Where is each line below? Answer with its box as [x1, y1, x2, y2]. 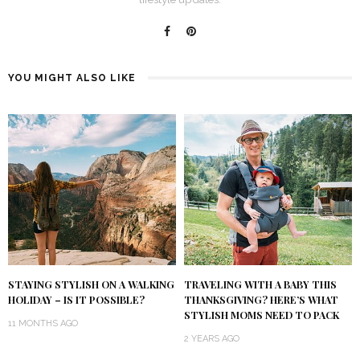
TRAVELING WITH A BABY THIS [184, 278, 337, 292]
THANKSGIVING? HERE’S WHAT [184, 293, 338, 307]
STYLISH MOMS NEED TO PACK [184, 309, 339, 322]
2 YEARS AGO [184, 333, 239, 345]
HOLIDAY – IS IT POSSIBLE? [8, 293, 145, 307]
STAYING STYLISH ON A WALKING [8, 278, 174, 292]
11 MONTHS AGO [8, 318, 78, 329]
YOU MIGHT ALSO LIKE [8, 72, 136, 84]
